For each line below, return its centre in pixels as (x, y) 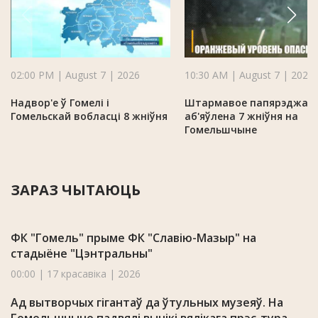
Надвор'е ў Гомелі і (60, 103)
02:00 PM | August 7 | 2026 (75, 75)
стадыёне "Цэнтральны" (82, 254)
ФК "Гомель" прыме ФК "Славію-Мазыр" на (133, 238)
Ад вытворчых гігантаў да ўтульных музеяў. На (147, 303)
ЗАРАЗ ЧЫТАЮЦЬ (76, 190)
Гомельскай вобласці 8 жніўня (89, 116)
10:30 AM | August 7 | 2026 (249, 75)
